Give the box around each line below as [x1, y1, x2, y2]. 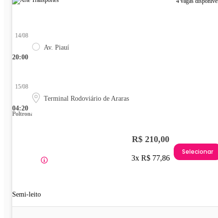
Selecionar [182, 147, 213, 156]
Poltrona [12, 110, 34, 118]
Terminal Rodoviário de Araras [44, 95, 129, 103]
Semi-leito [12, 191, 41, 199]
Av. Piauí [44, 44, 69, 52]
